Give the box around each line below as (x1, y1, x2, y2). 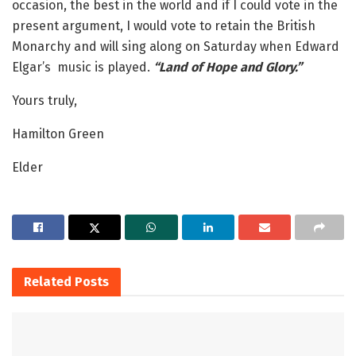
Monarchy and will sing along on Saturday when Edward (12, 39, 339, 54)
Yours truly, (12, 93, 77, 108)
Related (24, 274, 72, 289)
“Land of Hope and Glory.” (150, 60, 302, 75)
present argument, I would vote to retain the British (12, 18, 315, 33)
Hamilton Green (12, 126, 104, 141)
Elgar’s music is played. (12, 60, 150, 75)
